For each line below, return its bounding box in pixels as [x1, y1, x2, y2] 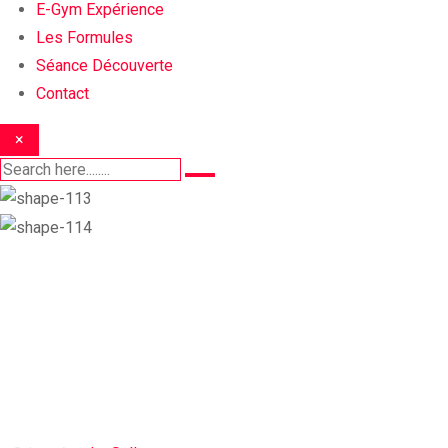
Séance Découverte [36, 56, 173, 75]
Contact [36, 84, 89, 103]
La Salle [12, 377, 195, 435]
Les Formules [36, 28, 133, 47]
